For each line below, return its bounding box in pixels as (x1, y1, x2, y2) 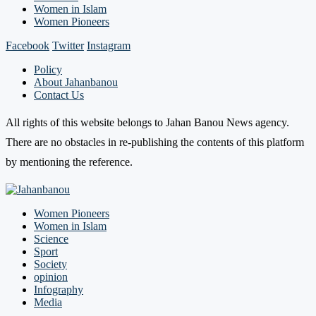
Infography (34, 283, 83, 296)
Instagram (87, 39, 130, 51)
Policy (34, 63, 62, 75)
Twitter (52, 39, 84, 51)
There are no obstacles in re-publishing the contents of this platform (6, 135, 304, 148)
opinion (34, 270, 68, 283)
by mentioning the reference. (6, 155, 133, 168)
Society (34, 257, 67, 270)
